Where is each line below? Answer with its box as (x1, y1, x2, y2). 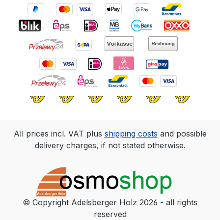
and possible (157, 129, 207, 138)
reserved (93, 209, 127, 219)
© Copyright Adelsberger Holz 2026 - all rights (23, 197, 197, 207)
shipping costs (104, 129, 158, 138)
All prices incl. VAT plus (13, 129, 105, 138)
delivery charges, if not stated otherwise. (34, 140, 186, 150)
